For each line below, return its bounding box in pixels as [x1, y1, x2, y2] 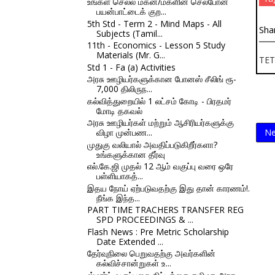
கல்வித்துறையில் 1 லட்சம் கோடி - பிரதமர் [87, 95, 231, 107]
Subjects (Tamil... [96, 27, 163, 39]
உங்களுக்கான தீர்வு [96, 148, 165, 160]
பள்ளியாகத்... [96, 170, 143, 182]
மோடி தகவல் [96, 104, 142, 117]
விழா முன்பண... [96, 126, 152, 138]
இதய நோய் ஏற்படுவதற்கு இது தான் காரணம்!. [87, 182, 250, 194]
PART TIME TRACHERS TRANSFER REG [87, 204, 244, 215]
